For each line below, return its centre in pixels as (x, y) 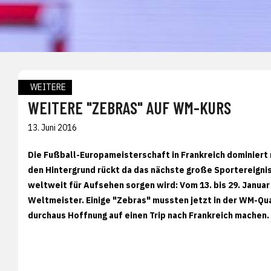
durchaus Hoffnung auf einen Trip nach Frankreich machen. (149, 215)
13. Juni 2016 (52, 127)
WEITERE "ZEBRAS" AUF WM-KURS (129, 107)
